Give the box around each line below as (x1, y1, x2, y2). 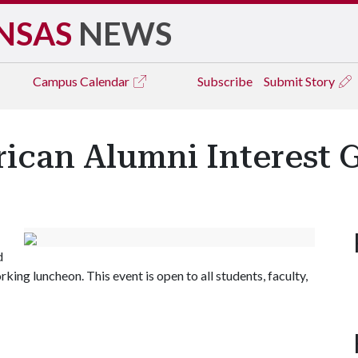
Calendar (80, 74, 132, 89)
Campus (33, 74, 80, 89)
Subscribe (197, 74, 253, 89)
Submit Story (264, 74, 337, 89)
